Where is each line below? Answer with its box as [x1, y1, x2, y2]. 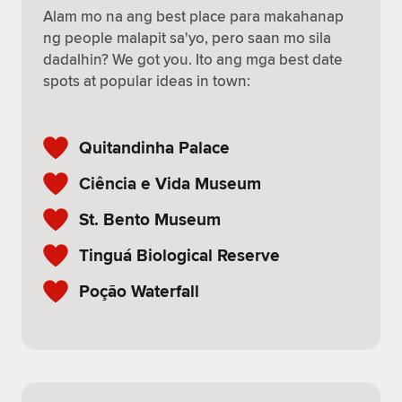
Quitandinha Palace [79, 135, 230, 160]
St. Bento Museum [79, 206, 221, 232]
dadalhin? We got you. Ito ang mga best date [43, 48, 343, 70]
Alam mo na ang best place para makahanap [43, 5, 344, 27]
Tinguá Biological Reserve [79, 242, 280, 267]
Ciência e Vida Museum [79, 170, 261, 196]
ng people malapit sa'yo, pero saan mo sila [43, 27, 331, 48]
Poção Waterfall [79, 278, 199, 303]
